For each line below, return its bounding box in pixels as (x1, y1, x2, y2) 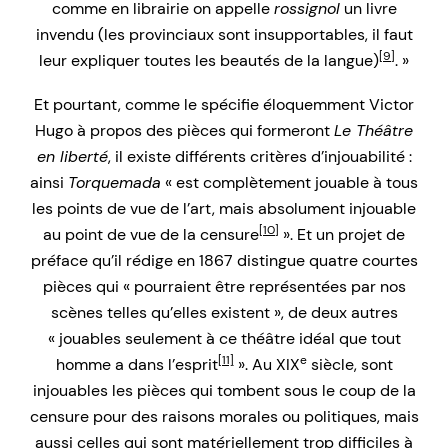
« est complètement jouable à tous (161, 171, 418, 193)
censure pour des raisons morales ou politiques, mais (29, 405, 419, 427)
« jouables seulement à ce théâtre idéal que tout (47, 327, 401, 349)
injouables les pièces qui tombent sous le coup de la (32, 379, 416, 401)
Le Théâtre (334, 119, 413, 141)
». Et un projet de (279, 223, 405, 245)
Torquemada (68, 171, 161, 193)
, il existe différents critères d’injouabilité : (107, 145, 412, 167)
